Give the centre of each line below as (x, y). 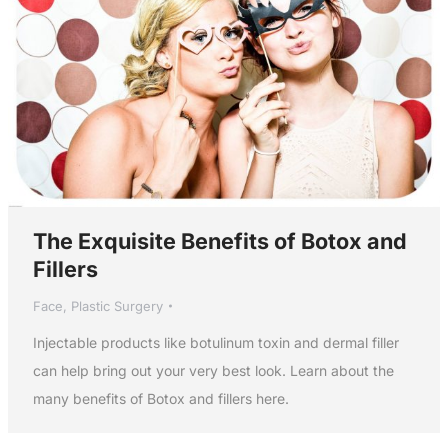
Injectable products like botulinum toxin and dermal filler (215, 343)
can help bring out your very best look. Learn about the (213, 371)
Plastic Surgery (116, 306)
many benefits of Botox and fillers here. (160, 399)
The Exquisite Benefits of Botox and (219, 241)
